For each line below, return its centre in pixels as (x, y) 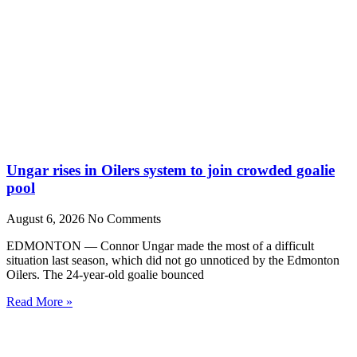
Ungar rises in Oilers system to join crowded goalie (171, 171)
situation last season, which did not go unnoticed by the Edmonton (173, 260)
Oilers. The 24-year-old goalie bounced (105, 274)
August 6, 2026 (47, 218)
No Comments (124, 218)
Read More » (39, 301)
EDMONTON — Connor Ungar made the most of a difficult (160, 245)
